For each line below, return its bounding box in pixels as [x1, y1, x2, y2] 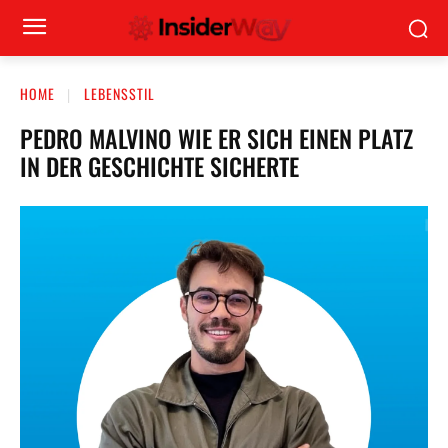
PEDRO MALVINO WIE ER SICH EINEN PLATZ [20, 119, 413, 156]
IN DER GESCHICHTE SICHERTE [20, 147, 299, 184]
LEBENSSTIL [84, 83, 155, 104]
